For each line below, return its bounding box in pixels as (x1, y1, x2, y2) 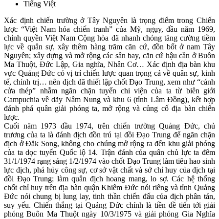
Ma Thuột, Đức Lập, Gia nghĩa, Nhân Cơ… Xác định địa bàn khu (4, 60, 215, 69)
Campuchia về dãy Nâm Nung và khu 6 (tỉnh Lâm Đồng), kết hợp (4, 95, 215, 104)
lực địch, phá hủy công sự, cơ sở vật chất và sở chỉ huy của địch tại (4, 166, 215, 175)
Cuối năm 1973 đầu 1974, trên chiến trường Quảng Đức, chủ (4, 122, 215, 131)
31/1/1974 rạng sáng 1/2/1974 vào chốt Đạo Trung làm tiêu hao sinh (4, 157, 215, 166)
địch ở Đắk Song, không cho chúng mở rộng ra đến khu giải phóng (4, 139, 215, 148)
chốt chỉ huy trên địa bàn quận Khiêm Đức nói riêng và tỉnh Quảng (4, 183, 215, 192)
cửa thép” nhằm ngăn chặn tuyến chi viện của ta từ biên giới (4, 87, 215, 95)
